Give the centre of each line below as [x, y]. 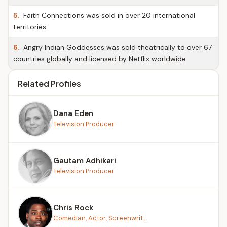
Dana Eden [73, 113]
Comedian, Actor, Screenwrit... [100, 218]
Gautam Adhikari [85, 160]
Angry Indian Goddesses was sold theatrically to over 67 [117, 47]
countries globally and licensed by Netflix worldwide [100, 59]
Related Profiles [49, 83]
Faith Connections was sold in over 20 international [108, 15]
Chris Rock [73, 207]
